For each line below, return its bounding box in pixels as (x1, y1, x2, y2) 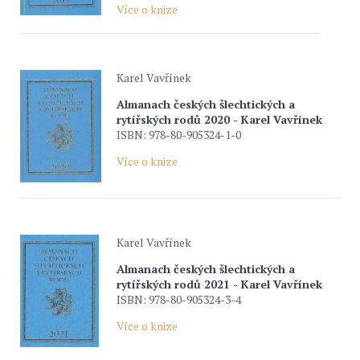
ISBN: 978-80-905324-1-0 (117, 127, 241, 142)
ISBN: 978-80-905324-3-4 (117, 292, 241, 307)
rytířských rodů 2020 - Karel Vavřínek (117, 112, 322, 127)
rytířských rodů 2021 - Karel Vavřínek (117, 276, 322, 292)
